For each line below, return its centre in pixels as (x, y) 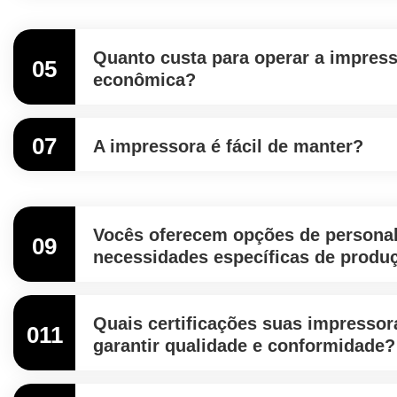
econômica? (144, 80)
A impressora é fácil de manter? (228, 146)
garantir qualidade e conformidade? (244, 346)
